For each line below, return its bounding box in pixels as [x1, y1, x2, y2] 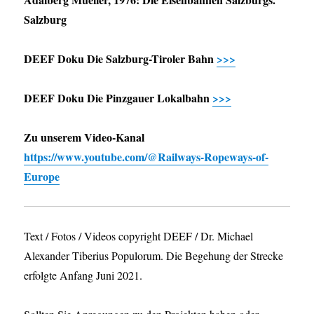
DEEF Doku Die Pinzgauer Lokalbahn [24, 90, 213, 107]
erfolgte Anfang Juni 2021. [24, 268, 143, 283]
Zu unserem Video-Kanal [24, 129, 145, 146]
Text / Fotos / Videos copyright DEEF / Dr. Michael [24, 228, 254, 244]
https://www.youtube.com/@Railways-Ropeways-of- [24, 149, 269, 165]
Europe [24, 168, 60, 185]
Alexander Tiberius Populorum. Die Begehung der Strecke [24, 248, 284, 264]
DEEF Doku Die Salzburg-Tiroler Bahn [24, 50, 217, 67]
